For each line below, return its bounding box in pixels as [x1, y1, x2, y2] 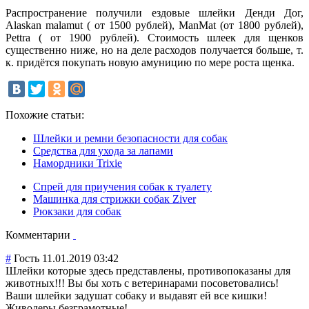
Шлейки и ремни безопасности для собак [33, 132, 228, 145]
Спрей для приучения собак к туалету [33, 181, 212, 193]
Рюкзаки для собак [33, 206, 121, 218]
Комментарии [6, 229, 73, 241]
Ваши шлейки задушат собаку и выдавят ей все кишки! [6, 290, 267, 302]
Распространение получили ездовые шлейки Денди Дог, [6, 7, 303, 19]
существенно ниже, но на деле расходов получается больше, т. [6, 44, 303, 57]
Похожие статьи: [6, 109, 84, 121]
